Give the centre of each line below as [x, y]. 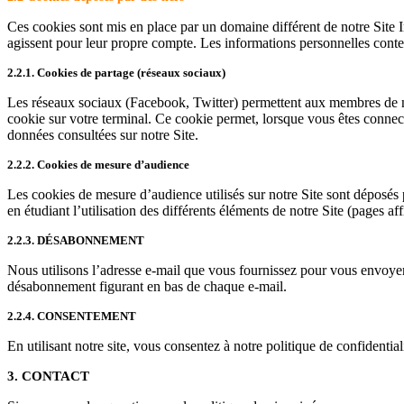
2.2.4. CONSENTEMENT [72, 316]
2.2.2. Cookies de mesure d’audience [98, 164]
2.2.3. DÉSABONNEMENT [76, 240]
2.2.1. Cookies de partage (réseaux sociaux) [116, 72]
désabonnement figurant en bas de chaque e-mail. [147, 286]
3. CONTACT [48, 376]
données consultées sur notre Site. [103, 134]
